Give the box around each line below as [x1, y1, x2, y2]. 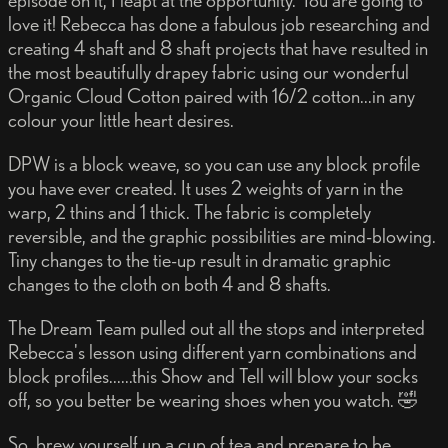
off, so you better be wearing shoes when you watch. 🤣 [8, 388, 418, 413]
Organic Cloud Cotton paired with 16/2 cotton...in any [8, 84, 415, 109]
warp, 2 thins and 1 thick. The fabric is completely [8, 200, 371, 225]
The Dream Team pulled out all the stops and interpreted [8, 316, 425, 341]
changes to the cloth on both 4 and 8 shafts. [8, 272, 331, 297]
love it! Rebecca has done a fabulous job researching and [8, 12, 430, 37]
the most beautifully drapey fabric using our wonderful [8, 60, 409, 85]
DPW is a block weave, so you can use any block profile [8, 152, 420, 177]
